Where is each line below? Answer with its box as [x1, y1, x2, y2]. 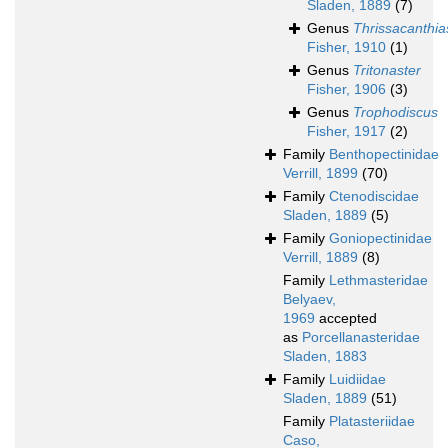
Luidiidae [329, 371, 386, 388]
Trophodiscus [353, 104, 438, 121]
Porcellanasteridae [302, 329, 420, 346]
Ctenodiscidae [329, 188, 419, 205]
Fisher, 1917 [307, 123, 386, 140]
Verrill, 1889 [283, 249, 358, 266]
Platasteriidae [329, 413, 415, 430]
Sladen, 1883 [283, 348, 367, 365]
